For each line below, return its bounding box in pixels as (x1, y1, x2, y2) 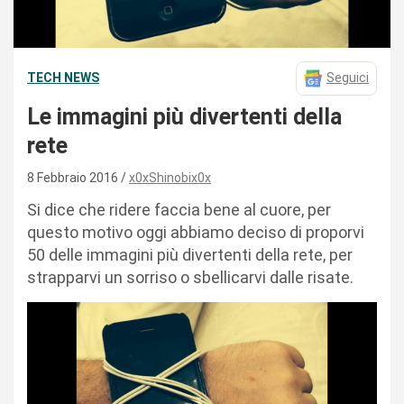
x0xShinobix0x (129, 170, 211, 185)
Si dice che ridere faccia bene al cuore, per (27, 199, 331, 219)
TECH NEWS (27, 70, 99, 86)
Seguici (326, 70, 369, 86)
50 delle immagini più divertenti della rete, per (27, 244, 353, 264)
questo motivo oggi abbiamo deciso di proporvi (27, 222, 364, 242)
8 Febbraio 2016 (27, 170, 121, 185)
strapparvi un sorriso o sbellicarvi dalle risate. (27, 267, 353, 287)
